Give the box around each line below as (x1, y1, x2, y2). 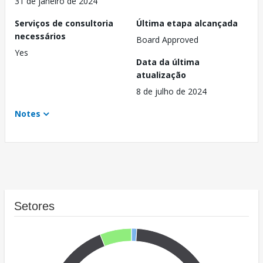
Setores (14, 200, 55, 213)
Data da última (136, 56, 200, 68)
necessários (15, 31, 66, 42)
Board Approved (136, 34, 198, 46)
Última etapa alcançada (136, 18, 238, 29)
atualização (136, 69, 186, 81)
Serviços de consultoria (15, 18, 113, 29)
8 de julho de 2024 (136, 86, 207, 97)
